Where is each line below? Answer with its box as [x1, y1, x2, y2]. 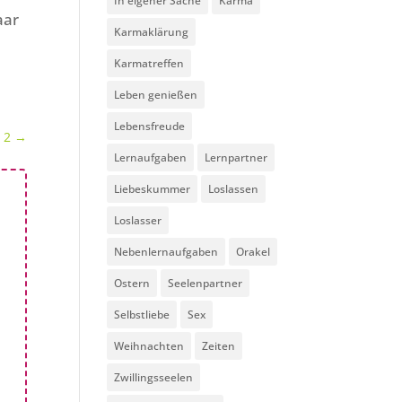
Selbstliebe [114, 307, 170, 322]
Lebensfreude [114, 118, 186, 134]
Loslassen [208, 181, 259, 197]
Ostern [114, 275, 151, 291]
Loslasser [114, 213, 162, 228]
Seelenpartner [168, 275, 243, 291]
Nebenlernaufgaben [114, 244, 219, 259]
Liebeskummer [114, 181, 191, 197]
